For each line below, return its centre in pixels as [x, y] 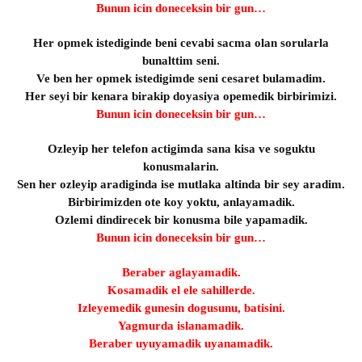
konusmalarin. [181, 166]
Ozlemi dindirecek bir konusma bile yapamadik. [181, 220]
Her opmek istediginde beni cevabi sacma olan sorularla [181, 43]
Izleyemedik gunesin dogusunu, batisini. [181, 308]
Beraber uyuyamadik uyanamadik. [181, 343]
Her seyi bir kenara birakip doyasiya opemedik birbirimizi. [181, 96]
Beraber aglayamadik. [181, 272]
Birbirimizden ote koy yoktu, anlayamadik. [181, 202]
